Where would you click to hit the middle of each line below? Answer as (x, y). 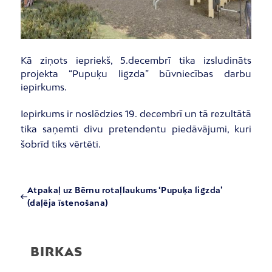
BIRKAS (56, 252)
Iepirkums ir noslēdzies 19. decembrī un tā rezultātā (136, 114)
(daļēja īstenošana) (68, 203)
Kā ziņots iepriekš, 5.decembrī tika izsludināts (136, 60)
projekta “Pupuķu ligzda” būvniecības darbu (136, 74)
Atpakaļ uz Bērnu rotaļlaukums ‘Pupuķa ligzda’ (125, 190)
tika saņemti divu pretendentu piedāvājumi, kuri (136, 129)
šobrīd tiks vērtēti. (60, 144)
